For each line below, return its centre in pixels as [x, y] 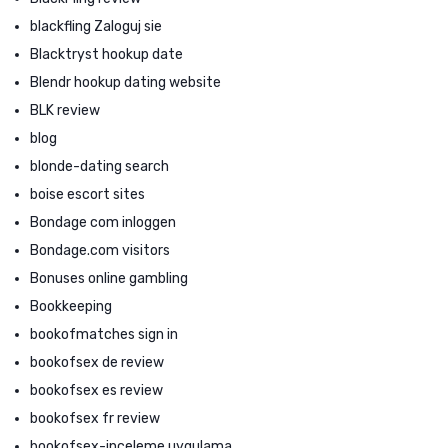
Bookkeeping [71, 306]
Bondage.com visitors [100, 250]
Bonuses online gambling [109, 278]
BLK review [65, 110]
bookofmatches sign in [104, 334]
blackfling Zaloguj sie [96, 26]
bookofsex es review [96, 390]
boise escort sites [87, 194]
